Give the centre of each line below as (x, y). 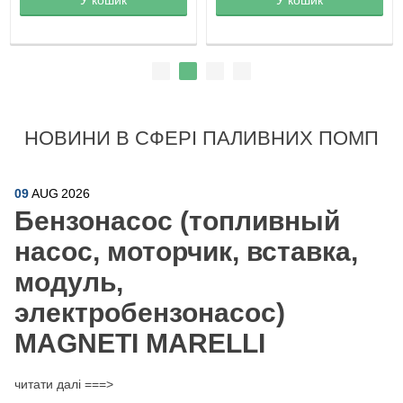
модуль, (69, 282)
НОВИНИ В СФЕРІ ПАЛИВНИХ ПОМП (201, 138)
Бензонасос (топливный (177, 220)
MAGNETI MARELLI (140, 343)
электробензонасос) (150, 312)
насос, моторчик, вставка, (186, 251)
